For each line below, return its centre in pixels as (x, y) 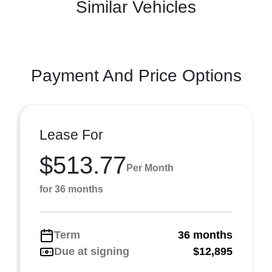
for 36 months (71, 189)
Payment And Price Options (136, 76)
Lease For (71, 135)
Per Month (150, 168)
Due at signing (92, 251)
